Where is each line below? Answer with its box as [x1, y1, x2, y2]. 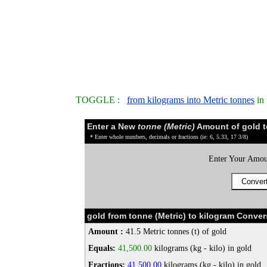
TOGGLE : [76, 95, 127, 105]
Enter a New [87, 122, 138, 132]
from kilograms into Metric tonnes [127, 95, 254, 105]
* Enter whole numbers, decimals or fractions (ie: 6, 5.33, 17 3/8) [90, 133, 248, 141]
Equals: [88, 244, 116, 253]
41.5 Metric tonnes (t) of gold [123, 227, 226, 237]
